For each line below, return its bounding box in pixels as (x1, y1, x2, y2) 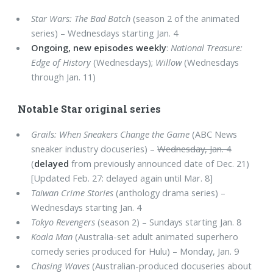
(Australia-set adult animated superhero (73, 230, 239, 243)
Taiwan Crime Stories (31, 186, 114, 199)
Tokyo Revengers (31, 215, 96, 228)
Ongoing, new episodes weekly (31, 41, 167, 54)
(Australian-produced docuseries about (90, 259, 252, 272)
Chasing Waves (31, 259, 90, 272)
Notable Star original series (18, 102, 161, 116)
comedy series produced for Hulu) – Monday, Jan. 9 (31, 244, 239, 257)
